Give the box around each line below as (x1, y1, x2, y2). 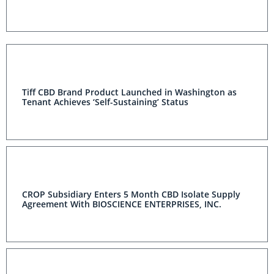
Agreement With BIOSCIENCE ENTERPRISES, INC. (22, 198, 221, 210)
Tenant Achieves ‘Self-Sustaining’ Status (22, 96, 188, 108)
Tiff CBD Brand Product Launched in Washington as (22, 86, 237, 98)
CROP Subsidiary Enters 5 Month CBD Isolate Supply (22, 188, 240, 201)
